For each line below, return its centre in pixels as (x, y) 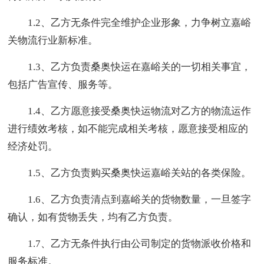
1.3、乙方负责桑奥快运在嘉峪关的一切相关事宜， (140, 67)
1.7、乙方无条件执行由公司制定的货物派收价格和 (140, 243)
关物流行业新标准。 (53, 40)
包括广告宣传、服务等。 (63, 84)
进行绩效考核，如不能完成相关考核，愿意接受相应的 (128, 128)
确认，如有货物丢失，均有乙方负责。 (93, 217)
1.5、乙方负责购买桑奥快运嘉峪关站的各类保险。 (140, 173)
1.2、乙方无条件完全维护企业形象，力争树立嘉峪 (140, 22)
